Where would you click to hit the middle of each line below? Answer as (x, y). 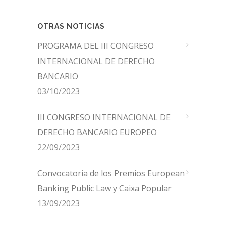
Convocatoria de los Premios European (111, 173)
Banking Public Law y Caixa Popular (104, 188)
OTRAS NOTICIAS (71, 26)
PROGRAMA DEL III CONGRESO (96, 46)
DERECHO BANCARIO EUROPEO (97, 132)
